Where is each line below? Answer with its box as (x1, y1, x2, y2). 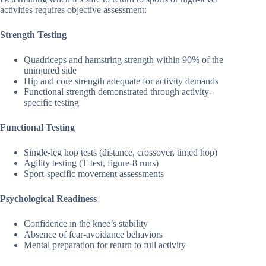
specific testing (24, 97, 79, 107)
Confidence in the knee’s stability (24, 218, 148, 229)
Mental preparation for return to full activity (24, 239, 186, 250)
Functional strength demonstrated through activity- (24, 86, 212, 97)
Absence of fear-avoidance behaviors (24, 229, 163, 239)
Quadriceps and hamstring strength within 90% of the (24, 54, 223, 65)
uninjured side (24, 65, 77, 75)
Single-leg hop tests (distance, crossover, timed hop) (24, 147, 217, 157)
